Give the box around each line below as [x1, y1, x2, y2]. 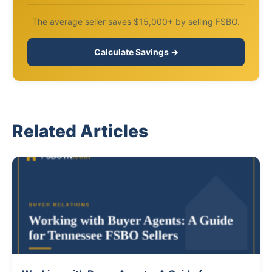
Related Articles [12, 121, 148, 142]
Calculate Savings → [93, 47, 178, 58]
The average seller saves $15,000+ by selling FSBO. [32, 16, 240, 27]
